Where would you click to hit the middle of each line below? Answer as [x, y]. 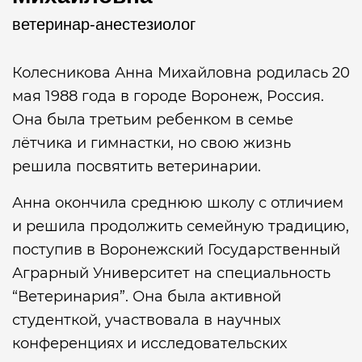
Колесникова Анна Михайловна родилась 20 [181, 73]
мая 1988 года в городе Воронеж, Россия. [168, 96]
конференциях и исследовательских [149, 343]
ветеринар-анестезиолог [104, 24]
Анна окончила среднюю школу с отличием [178, 203]
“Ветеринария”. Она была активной [147, 297]
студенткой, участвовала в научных [146, 320]
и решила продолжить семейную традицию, [181, 226]
